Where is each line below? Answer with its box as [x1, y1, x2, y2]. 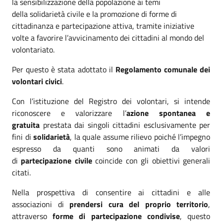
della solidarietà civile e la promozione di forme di [12, 7, 177, 20]
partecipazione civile [18, 154, 92, 166]
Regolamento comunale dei [115, 63, 210, 75]
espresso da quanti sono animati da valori [12, 142, 210, 155]
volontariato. [12, 43, 56, 55]
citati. [12, 166, 31, 178]
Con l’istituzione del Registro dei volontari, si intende [12, 95, 210, 107]
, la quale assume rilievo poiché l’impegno [70, 130, 210, 143]
